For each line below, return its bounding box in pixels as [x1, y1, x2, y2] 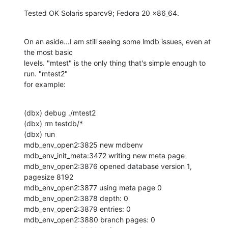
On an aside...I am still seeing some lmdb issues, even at [24, 37, 211, 46]
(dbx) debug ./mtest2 [24, 108, 96, 117]
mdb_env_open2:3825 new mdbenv [24, 140, 143, 149]
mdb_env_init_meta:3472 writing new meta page [24, 151, 185, 160]
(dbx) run [24, 129, 55, 138]
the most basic [24, 47, 75, 56]
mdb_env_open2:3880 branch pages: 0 [24, 215, 155, 224]
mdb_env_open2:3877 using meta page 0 [24, 183, 162, 192]
